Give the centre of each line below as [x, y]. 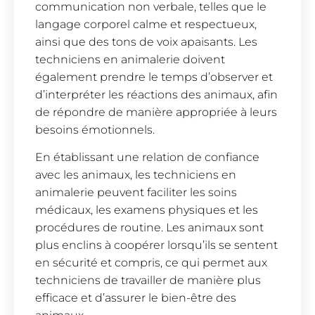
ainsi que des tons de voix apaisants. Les [146, 41]
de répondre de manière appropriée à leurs [156, 112]
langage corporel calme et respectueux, [146, 24]
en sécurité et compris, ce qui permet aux [151, 262]
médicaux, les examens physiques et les [147, 210]
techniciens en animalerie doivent [130, 59]
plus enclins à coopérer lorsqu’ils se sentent [156, 245]
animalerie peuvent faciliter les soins [136, 192]
